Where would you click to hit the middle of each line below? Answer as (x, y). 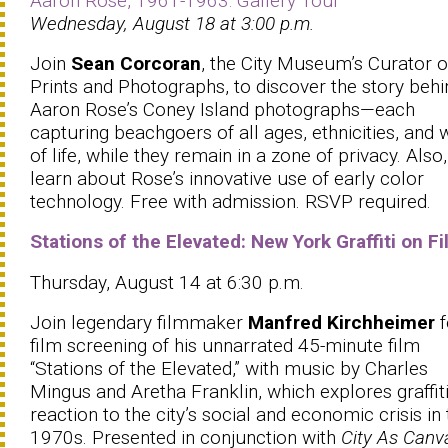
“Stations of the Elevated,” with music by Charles (229, 368)
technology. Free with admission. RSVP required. (230, 201)
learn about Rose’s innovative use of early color (227, 178)
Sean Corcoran (136, 63)
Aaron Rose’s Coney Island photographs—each (222, 109)
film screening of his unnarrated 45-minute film (225, 345)
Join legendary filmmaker (139, 322)
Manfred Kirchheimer (341, 322)
